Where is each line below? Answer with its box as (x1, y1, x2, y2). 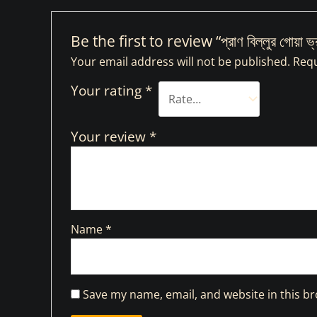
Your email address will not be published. (70, 53, 290, 69)
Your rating (70, 80, 145, 100)
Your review (70, 126, 149, 146)
